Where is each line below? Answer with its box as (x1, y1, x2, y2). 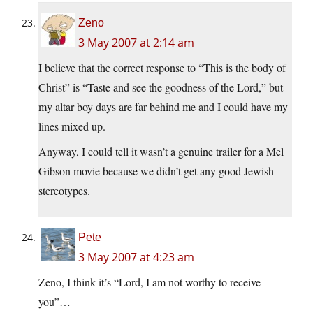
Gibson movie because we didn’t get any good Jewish (38, 163, 274, 179)
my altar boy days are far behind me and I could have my (38, 99, 288, 115)
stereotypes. (38, 183, 90, 198)
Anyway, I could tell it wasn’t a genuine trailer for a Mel (38, 144, 284, 159)
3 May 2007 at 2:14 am (78, 35, 194, 51)
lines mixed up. (38, 119, 105, 134)
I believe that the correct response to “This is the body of (38, 60, 286, 75)
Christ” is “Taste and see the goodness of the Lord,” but (38, 80, 283, 95)
